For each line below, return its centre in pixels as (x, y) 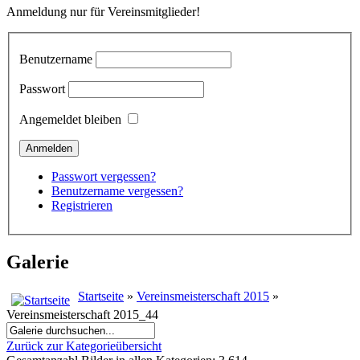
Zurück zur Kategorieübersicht (84, 346)
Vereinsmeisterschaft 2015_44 (82, 314)
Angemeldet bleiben (70, 119)
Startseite (101, 296)
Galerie (38, 262)
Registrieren (82, 205)
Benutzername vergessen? (117, 190)
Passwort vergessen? (104, 176)
